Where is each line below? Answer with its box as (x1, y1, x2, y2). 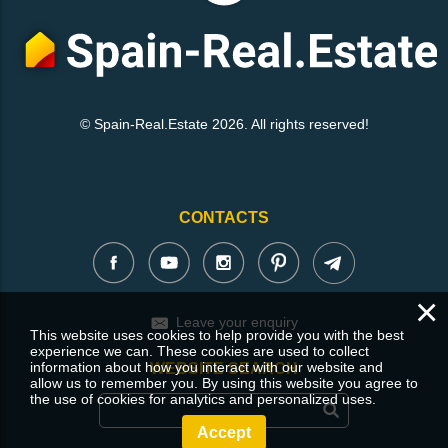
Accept (197, 424, 251, 441)
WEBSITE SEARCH (150, 359, 298, 377)
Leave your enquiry (175, 313, 298, 330)
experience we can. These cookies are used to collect (30, 343, 369, 359)
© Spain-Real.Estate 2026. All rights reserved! (79, 115, 369, 132)
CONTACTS (179, 208, 269, 226)
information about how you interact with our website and (30, 359, 383, 375)
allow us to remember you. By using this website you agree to (30, 375, 418, 391)
